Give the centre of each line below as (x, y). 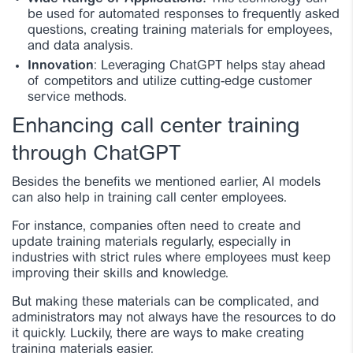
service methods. (77, 97)
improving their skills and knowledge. (120, 274)
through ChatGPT (100, 154)
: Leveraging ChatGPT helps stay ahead (210, 66)
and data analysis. (80, 46)
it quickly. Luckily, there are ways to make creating (158, 334)
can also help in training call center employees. (149, 198)
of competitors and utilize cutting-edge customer (170, 82)
